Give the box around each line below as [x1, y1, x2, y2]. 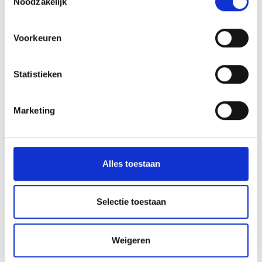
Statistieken [13, 68, 63, 79]
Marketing [13, 105, 55, 115]
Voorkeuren [13, 32, 61, 43]
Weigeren [112, 235, 150, 245]
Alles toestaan [102, 158, 160, 168]
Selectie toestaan [96, 196, 166, 207]
